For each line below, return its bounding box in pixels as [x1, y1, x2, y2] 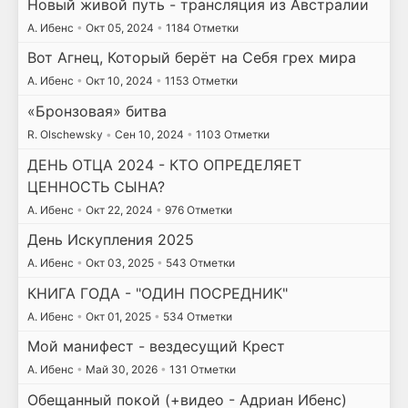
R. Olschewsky [26, 127, 106, 141]
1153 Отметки [161, 74, 238, 88]
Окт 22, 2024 [82, 202, 156, 217]
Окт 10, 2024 [82, 74, 156, 88]
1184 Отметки [162, 20, 239, 35]
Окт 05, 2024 [82, 20, 157, 35]
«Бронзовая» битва [26, 101, 167, 120]
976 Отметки [161, 202, 232, 217]
